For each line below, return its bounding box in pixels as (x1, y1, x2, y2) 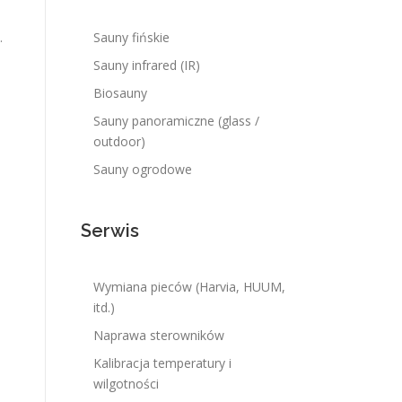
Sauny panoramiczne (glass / (93, 112, 259, 129)
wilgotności (93, 375, 159, 392)
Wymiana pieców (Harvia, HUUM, (93, 278, 285, 295)
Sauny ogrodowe (93, 161, 192, 178)
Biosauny (93, 84, 147, 101)
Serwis (81, 220, 139, 241)
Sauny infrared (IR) (93, 57, 200, 74)
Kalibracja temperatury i (93, 354, 232, 371)
